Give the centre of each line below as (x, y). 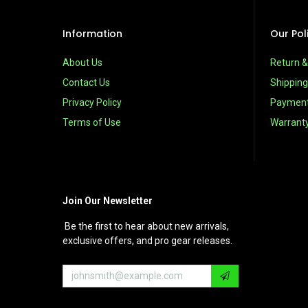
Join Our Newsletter (107, 201)
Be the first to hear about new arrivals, (145, 226)
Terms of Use (91, 122)
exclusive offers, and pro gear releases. (147, 241)
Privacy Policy (92, 102)
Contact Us (86, 82)
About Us (82, 63)
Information (92, 34)
